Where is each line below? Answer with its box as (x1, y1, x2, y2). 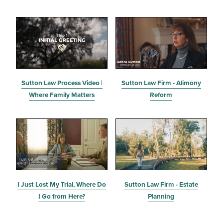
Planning (148, 191, 175, 201)
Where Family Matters (29, 89, 95, 100)
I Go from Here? (38, 191, 86, 201)
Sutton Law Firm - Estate (124, 179, 198, 189)
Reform (150, 89, 173, 100)
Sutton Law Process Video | (21, 77, 103, 88)
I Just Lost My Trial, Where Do (17, 179, 107, 189)
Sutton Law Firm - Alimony (121, 77, 201, 88)
